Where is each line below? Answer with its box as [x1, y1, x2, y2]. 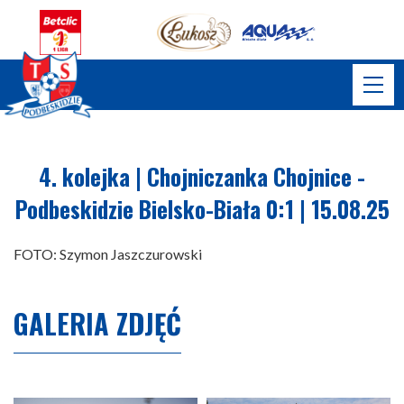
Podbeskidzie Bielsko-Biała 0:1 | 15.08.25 [14, 192, 390, 225]
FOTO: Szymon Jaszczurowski [14, 245, 202, 262]
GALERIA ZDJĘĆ [14, 303, 181, 344]
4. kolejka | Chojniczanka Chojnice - [39, 160, 365, 193]
